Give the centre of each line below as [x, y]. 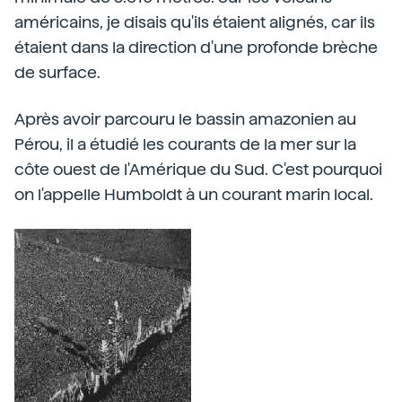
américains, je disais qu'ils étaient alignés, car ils [195, 22]
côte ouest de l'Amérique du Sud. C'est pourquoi [198, 169]
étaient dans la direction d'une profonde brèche [196, 47]
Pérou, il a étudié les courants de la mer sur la [185, 144]
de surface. [57, 72]
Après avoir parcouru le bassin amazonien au [185, 119]
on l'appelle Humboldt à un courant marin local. [194, 194]
